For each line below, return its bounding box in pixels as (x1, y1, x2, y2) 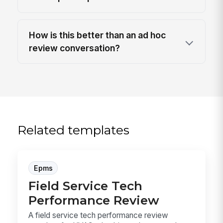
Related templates (17, 122, 130, 138)
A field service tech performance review (28, 210, 169, 220)
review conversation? (29, 42, 120, 53)
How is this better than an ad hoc (29, 29, 166, 40)
